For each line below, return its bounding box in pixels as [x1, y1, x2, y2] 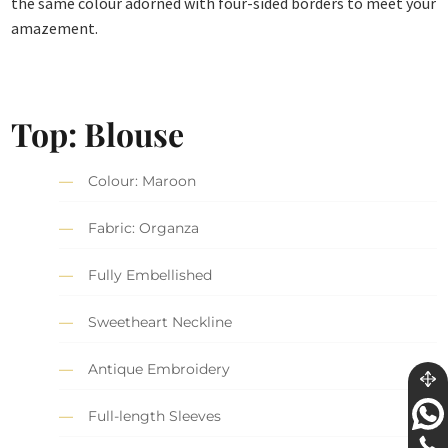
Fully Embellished [88, 266, 213, 285]
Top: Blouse [11, 111, 185, 155]
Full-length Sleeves [88, 407, 222, 426]
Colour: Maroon [88, 172, 197, 191]
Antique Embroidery [88, 360, 231, 379]
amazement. [11, 18, 99, 39]
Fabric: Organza [88, 219, 200, 238]
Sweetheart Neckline [88, 313, 233, 332]
